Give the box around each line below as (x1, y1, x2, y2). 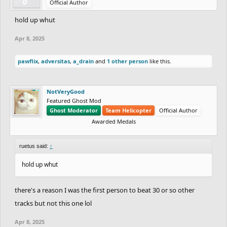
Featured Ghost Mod (47, 96, 101, 104)
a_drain (73, 57, 94, 65)
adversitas (41, 57, 70, 65)
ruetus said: (19, 142, 50, 149)
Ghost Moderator (50, 106, 98, 114)
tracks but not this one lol (15, 198, 92, 208)
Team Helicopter (105, 106, 152, 114)
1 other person (107, 57, 148, 65)
